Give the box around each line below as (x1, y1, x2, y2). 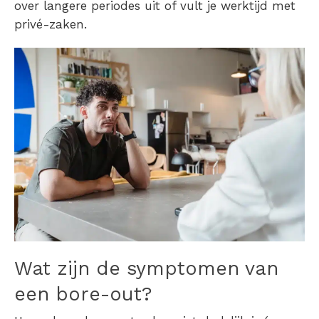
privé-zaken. (14, 16, 87, 31)
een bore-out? (14, 282, 152, 305)
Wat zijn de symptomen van (14, 256, 278, 280)
